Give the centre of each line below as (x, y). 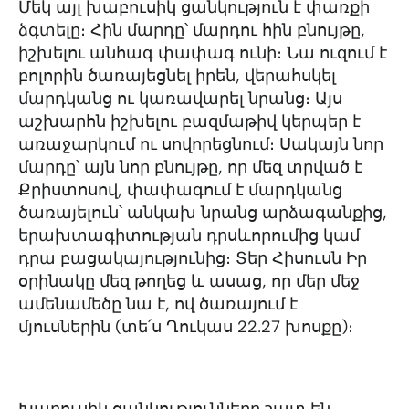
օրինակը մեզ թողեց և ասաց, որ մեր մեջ (189, 281)
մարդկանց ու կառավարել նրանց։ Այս (180, 99)
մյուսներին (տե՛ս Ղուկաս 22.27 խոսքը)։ (188, 327)
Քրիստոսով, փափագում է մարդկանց (180, 190)
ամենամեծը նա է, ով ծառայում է (158, 304)
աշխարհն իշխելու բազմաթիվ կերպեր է (189, 121)
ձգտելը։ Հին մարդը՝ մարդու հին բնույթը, (192, 30)
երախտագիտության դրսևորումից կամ (189, 236)
